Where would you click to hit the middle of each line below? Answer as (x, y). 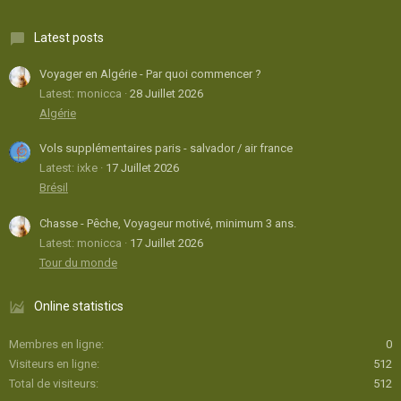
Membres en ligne (55, 345)
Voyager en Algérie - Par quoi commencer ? (150, 73)
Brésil (54, 188)
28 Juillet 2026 (166, 93)
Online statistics (79, 307)
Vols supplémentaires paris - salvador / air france (166, 149)
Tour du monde (78, 263)
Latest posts (69, 38)
